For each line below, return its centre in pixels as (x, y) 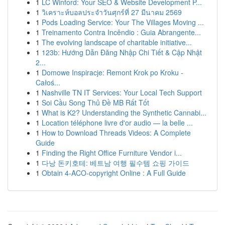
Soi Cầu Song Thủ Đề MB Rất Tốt (95, 102)
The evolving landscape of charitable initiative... (117, 42)
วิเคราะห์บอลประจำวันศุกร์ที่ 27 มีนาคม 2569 (112, 12)
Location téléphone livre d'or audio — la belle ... (117, 123)
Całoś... (48, 82)
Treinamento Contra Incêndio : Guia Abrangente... (121, 32)
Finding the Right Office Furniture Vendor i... (112, 153)
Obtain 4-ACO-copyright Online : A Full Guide (114, 173)
